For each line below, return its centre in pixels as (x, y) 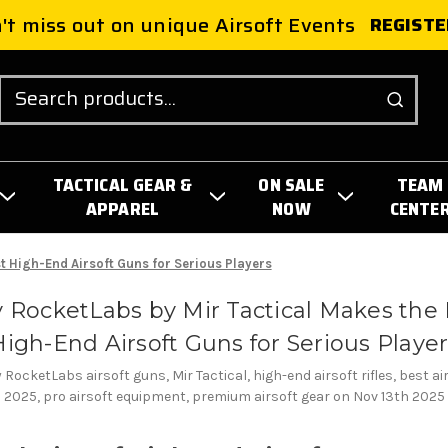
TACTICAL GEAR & (122, 184)
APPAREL (122, 208)
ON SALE (291, 184)
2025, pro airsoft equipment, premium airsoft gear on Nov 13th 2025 (224, 396)
